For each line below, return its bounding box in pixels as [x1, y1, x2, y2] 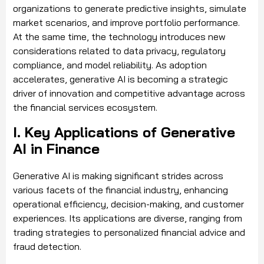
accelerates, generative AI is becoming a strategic [13, 73, 228, 85]
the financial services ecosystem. [13, 101, 157, 114]
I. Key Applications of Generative [13, 123, 235, 141]
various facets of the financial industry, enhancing [13, 184, 228, 196]
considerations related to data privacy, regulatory [13, 45, 226, 57]
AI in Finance [13, 140, 100, 158]
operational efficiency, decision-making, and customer [13, 198, 244, 210]
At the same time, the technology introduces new [13, 31, 226, 43]
